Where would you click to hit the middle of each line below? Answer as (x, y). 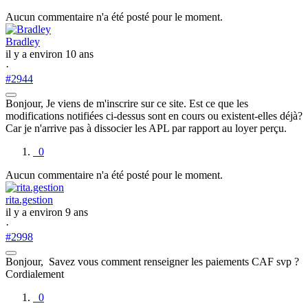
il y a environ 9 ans (47, 212)
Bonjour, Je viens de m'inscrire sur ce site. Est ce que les (127, 103)
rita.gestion (29, 199)
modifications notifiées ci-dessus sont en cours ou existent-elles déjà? (154, 115)
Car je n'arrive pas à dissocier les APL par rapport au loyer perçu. (152, 128)
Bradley (23, 41)
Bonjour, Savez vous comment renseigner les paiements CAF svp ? (154, 261)
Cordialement (36, 274)
